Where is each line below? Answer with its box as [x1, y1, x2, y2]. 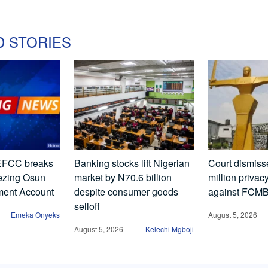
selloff [74, 199, 100, 214]
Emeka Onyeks [11, 209, 60, 220]
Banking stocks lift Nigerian [74, 156, 190, 170]
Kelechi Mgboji [145, 224, 194, 234]
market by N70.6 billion [74, 170, 172, 185]
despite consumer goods [74, 185, 178, 199]
